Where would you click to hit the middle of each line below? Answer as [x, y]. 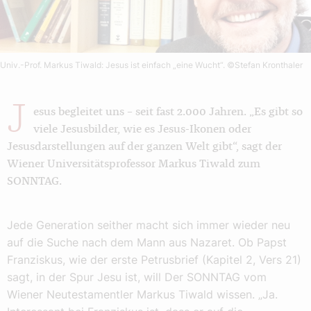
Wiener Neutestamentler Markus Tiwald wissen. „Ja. [142, 294]
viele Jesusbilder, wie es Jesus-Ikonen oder [142, 129]
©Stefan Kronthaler [265, 65]
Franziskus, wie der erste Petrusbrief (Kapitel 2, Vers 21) [154, 260]
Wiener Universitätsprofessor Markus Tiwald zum [134, 164]
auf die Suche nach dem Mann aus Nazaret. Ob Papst [147, 242]
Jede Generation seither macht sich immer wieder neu [149, 225]
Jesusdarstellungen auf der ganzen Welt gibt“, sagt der [144, 146]
